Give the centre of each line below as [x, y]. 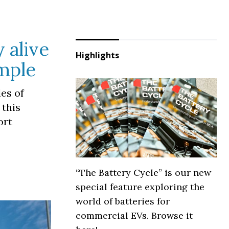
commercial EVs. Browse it [134, 216]
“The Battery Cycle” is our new [143, 173]
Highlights [97, 55]
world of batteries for [123, 201]
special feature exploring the [140, 187]
